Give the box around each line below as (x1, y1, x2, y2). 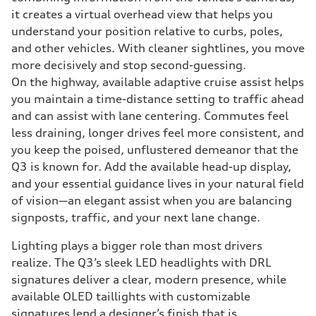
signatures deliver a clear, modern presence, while (11, 272, 286, 286)
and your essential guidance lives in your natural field (11, 176, 304, 190)
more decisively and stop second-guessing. (11, 58, 246, 72)
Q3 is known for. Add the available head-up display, (11, 159, 291, 174)
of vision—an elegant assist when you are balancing (11, 193, 292, 207)
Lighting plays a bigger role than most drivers (11, 238, 262, 253)
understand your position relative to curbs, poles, (11, 24, 283, 38)
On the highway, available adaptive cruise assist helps (11, 75, 304, 89)
